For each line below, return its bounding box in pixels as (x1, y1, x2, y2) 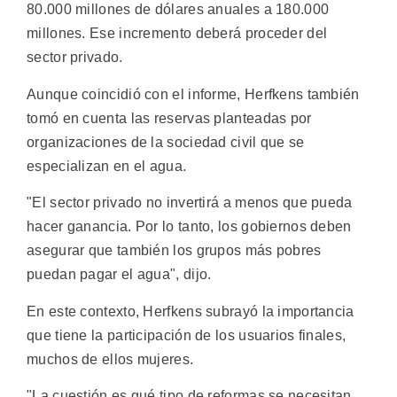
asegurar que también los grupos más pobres (27, 243, 322, 259)
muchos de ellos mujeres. (27, 351, 194, 367)
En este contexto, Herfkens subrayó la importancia (27, 303, 354, 319)
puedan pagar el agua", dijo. (27, 267, 212, 283)
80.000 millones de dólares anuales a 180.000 (27, 2, 330, 18)
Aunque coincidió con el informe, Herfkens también (27, 86, 360, 102)
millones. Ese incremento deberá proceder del (27, 26, 328, 42)
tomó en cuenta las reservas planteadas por (27, 110, 312, 126)
